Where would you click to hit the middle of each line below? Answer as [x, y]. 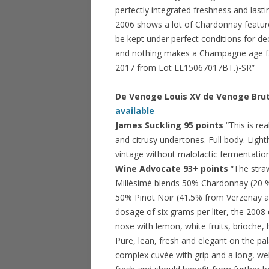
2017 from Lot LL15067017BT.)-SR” [185, 68]
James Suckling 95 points [171, 125]
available [135, 111]
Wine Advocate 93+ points [172, 168]
